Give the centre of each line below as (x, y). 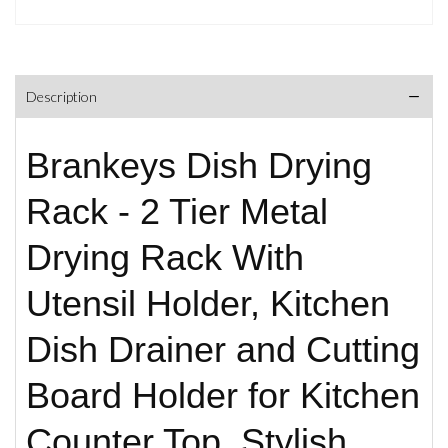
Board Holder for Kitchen (223, 395)
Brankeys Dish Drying (199, 165)
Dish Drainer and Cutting (223, 349)
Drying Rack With (165, 257)
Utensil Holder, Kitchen (208, 303)
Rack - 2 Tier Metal (177, 211)
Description (61, 96)
